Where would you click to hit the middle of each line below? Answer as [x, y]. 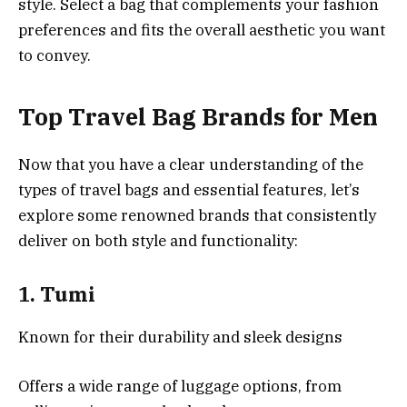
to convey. [55, 56]
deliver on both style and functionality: [158, 240]
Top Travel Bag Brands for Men [198, 116]
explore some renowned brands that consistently [197, 215]
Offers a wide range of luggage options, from [180, 386]
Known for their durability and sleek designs [180, 337]
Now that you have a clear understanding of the [191, 164]
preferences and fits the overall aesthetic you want [202, 30]
